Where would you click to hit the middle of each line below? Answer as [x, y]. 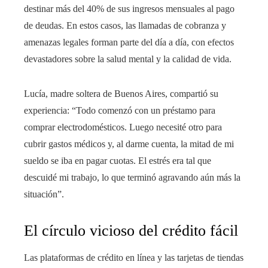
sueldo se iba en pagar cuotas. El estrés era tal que [118, 161]
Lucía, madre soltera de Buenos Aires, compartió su [121, 94]
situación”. [44, 194]
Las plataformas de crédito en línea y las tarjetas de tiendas [134, 258]
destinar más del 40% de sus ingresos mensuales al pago [129, 9]
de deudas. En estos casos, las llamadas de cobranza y [125, 26]
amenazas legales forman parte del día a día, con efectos [129, 42]
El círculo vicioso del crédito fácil [131, 231]
